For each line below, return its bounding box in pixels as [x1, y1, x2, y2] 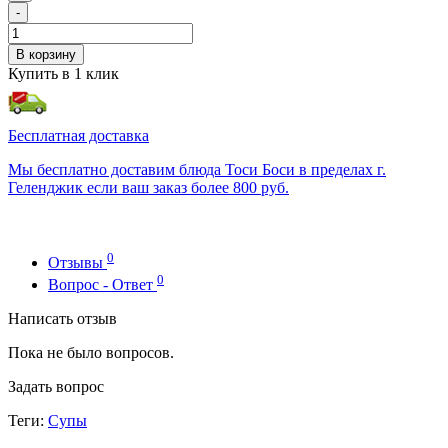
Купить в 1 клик [8, 65, 119, 83]
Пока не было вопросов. [8, 344, 174, 362]
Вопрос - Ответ [48, 276, 157, 294]
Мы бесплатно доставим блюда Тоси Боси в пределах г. [8, 161, 386, 179]
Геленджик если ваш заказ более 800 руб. [8, 179, 289, 197]
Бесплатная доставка [8, 127, 149, 145]
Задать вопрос [8, 378, 104, 396]
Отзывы [48, 253, 107, 271]
